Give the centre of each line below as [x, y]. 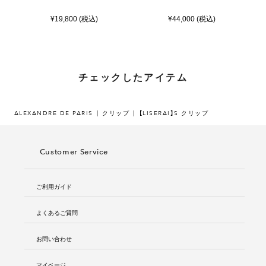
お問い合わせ [54, 238]
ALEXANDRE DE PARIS [53, 113]
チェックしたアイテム [133, 76]
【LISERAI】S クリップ [174, 113]
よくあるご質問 [57, 212]
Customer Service [74, 152]
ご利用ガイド [54, 186]
